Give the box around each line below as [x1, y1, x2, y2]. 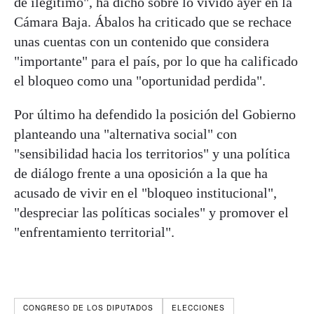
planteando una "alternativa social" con [14, 125, 237, 142]
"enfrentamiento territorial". [14, 224, 175, 240]
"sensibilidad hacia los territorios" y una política [14, 145, 290, 161]
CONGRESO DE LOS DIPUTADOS [23, 302, 153, 313]
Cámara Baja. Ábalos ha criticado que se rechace [14, 13, 292, 29]
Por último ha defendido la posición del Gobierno [14, 106, 296, 122]
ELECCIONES [172, 302, 225, 313]
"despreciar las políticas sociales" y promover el [14, 204, 289, 220]
